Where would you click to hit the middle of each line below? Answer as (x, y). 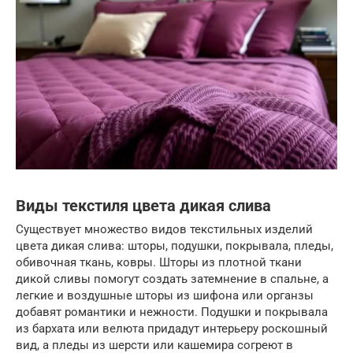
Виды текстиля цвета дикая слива (143, 206)
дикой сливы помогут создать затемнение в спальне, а (172, 279)
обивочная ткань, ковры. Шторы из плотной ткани (159, 263)
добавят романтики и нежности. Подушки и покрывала (172, 312)
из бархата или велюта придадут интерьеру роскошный (172, 329)
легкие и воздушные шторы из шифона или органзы (165, 296)
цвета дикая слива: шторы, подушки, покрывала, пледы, (175, 246)
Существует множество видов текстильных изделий (164, 230)
